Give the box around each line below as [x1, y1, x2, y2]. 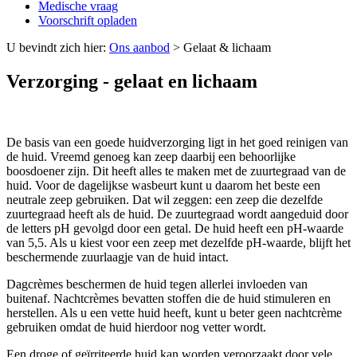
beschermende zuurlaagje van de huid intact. [6, 250, 229, 265]
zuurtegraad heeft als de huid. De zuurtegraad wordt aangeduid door [6, 207, 348, 222]
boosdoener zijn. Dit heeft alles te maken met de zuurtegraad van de [6, 164, 346, 178]
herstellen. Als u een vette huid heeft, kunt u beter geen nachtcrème [6, 306, 342, 320]
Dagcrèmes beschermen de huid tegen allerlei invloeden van [6, 277, 308, 292]
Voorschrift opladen [38, 14, 137, 28]
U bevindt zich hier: [6, 41, 109, 55]
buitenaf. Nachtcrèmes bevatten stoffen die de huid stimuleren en [6, 292, 331, 306]
